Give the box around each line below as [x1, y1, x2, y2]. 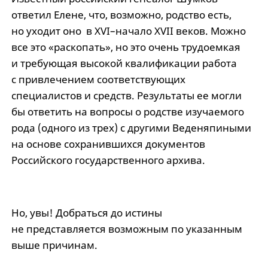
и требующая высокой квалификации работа [11, 56, 237, 71]
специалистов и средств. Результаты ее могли [11, 89, 242, 103]
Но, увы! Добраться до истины [11, 206, 162, 220]
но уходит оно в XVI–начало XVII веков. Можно [11, 24, 246, 38]
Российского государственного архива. [11, 153, 205, 167]
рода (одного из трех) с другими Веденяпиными [11, 121, 251, 135]
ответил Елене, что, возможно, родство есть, [11, 8, 232, 22]
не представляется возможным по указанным [11, 222, 242, 236]
